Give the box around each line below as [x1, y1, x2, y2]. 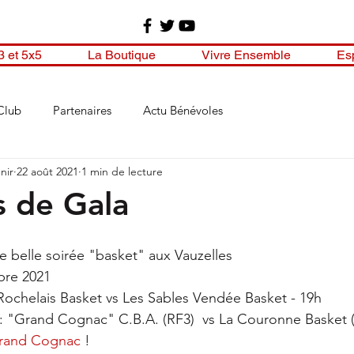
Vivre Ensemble [201, 47, 291, 62]
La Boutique [88, 47, 156, 62]
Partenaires [53, 103, 111, 118]
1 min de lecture [81, 164, 163, 179]
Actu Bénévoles [143, 103, 223, 118]
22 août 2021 [17, 164, 78, 179]
